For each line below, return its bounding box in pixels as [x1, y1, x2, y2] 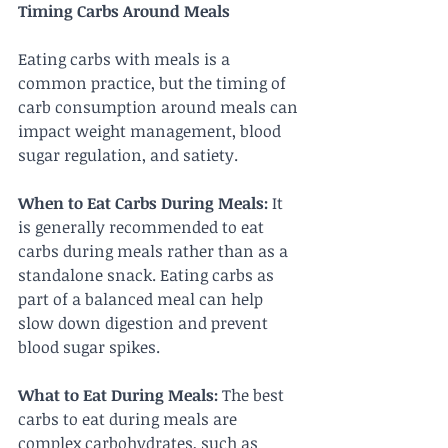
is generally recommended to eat [18, 216, 268, 239]
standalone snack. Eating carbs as [18, 264, 278, 287]
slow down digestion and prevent [18, 312, 272, 335]
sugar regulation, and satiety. [18, 144, 238, 167]
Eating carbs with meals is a [18, 48, 234, 71]
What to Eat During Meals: [18, 384, 218, 407]
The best [218, 384, 288, 407]
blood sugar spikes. [18, 336, 160, 359]
